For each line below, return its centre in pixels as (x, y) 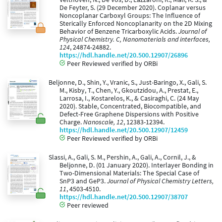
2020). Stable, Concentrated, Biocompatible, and (130, 107)
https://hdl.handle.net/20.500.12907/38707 (124, 197)
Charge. (71, 122)
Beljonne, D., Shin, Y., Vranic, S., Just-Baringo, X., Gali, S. (127, 83)
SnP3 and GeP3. (83, 181)
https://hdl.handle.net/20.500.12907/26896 (124, 55)
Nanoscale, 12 (103, 122)
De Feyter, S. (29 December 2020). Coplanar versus (133, 8)
